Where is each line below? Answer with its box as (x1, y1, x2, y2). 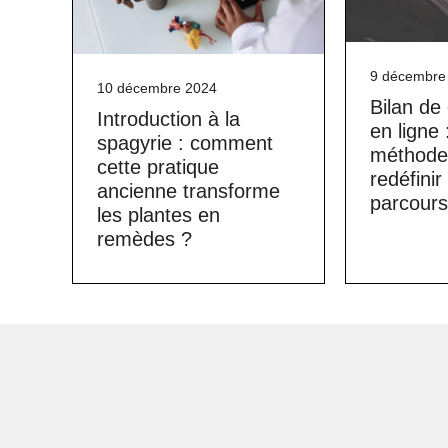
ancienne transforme (97, 179, 280, 202)
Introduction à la (97, 107, 240, 130)
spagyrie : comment (97, 131, 273, 154)
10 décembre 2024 (97, 79, 217, 96)
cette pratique (97, 155, 219, 178)
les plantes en (97, 203, 220, 226)
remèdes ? (97, 227, 192, 250)
